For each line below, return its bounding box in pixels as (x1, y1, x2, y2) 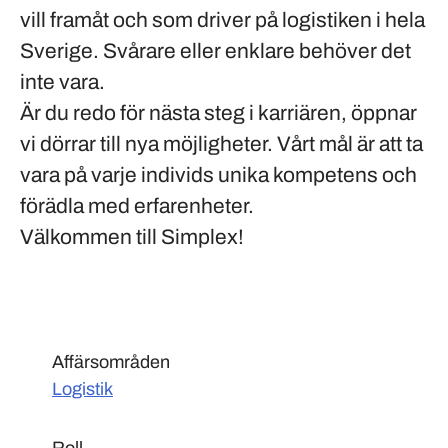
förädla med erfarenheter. (20, 195, 254, 217)
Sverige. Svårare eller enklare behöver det (20, 40, 411, 62)
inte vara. (20, 71, 105, 93)
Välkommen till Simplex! (20, 226, 244, 248)
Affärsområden (52, 352, 170, 372)
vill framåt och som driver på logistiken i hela (20, 9, 425, 31)
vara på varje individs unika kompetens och (20, 164, 417, 186)
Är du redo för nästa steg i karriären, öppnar (20, 102, 417, 124)
